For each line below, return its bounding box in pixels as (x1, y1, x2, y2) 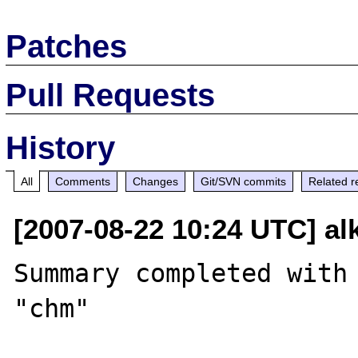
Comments (55, 174, 111, 188)
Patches (6, 28, 128, 64)
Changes (133, 174, 179, 188)
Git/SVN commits (201, 174, 287, 188)
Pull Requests (6, 77, 216, 113)
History (6, 129, 116, 165)
